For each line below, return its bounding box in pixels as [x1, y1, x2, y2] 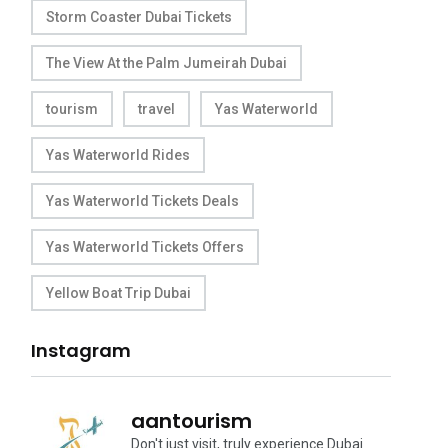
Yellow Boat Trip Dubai [46, 285, 191, 301]
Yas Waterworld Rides [46, 147, 190, 163]
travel [138, 101, 175, 117]
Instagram [31, 338, 131, 363]
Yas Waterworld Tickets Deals [46, 193, 239, 209]
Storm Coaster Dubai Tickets [46, 9, 232, 25]
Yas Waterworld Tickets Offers [46, 239, 244, 255]
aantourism [131, 407, 252, 435]
